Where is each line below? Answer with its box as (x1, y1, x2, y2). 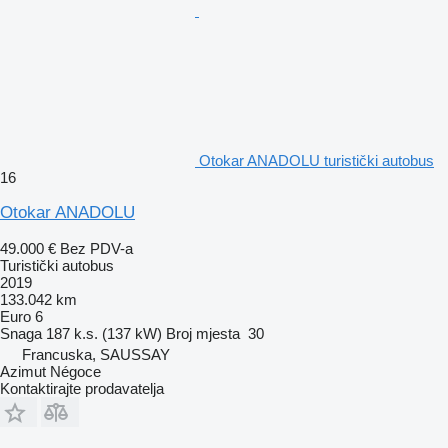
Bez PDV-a (60, 239, 133, 257)
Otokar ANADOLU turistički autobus (199, 151, 434, 169)
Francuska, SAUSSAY (22, 345, 170, 363)
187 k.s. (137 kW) (46, 324, 162, 342)
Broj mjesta (166, 324, 240, 342)
